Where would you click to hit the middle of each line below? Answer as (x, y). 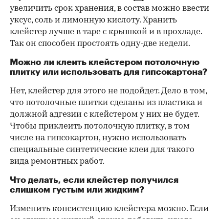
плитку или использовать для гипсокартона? (109, 72)
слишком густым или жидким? (77, 189)
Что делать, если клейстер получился (94, 180)
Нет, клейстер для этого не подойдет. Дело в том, (108, 91)
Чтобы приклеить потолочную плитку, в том (100, 126)
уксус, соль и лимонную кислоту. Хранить (93, 20)
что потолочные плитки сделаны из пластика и (106, 103)
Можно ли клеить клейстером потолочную (105, 62)
